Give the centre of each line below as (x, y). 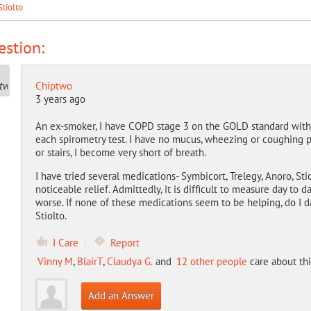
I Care (65, 243)
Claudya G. (129, 261)
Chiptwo (53, 86)
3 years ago (60, 99)
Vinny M (55, 261)
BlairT (90, 261)
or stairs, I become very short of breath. (120, 152)
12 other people (211, 261)
